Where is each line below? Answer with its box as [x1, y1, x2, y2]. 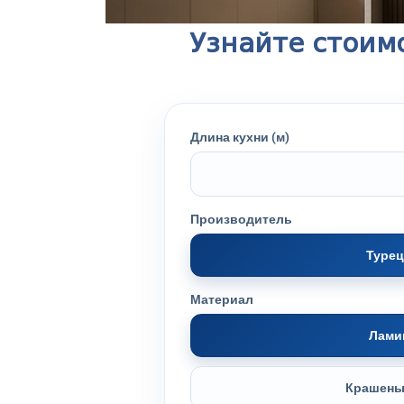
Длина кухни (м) [190, 130, 289, 144]
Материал [190, 292, 253, 307]
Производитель [190, 212, 292, 226]
